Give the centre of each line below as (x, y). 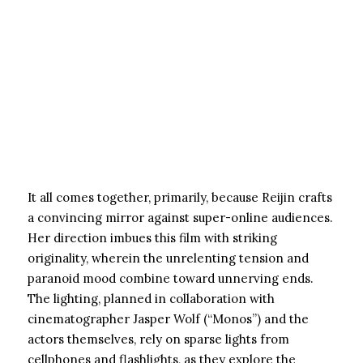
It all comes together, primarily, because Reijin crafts (180, 197)
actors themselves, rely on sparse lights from (158, 339)
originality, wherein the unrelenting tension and (168, 258)
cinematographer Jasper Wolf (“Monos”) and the (168, 319)
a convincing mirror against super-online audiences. (180, 218)
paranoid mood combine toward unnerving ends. (171, 278)
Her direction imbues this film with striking (152, 238)
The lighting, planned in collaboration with (151, 299)
